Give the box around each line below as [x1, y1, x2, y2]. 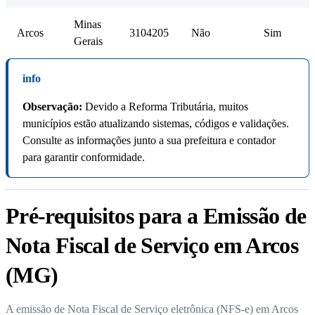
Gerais [74, 35, 103, 48]
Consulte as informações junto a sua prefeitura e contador [22, 134, 276, 147]
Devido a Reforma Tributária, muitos [82, 101, 248, 113]
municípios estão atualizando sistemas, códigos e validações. [22, 117, 289, 130]
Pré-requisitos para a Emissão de [6, 203, 307, 229]
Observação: [22, 101, 82, 113]
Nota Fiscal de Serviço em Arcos [6, 233, 299, 259]
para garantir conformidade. [22, 151, 145, 164]
